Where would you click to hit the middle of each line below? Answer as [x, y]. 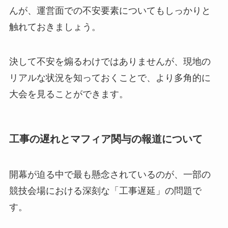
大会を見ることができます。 [68, 94]
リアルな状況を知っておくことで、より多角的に [110, 78]
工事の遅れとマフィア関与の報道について [106, 139]
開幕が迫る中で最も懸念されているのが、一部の [110, 174]
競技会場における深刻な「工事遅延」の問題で [105, 191]
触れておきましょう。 [55, 27]
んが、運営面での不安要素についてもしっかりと [110, 11]
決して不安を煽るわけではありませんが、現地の [110, 62]
